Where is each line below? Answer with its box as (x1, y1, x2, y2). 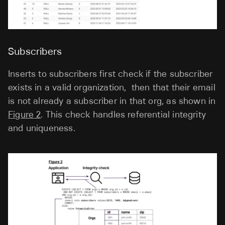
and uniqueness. (8, 122, 78, 134)
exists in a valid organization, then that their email (8, 81, 215, 93)
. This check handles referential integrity (41, 108, 206, 120)
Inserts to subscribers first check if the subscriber (8, 68, 213, 79)
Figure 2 (8, 108, 41, 120)
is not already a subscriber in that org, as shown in (8, 95, 216, 106)
